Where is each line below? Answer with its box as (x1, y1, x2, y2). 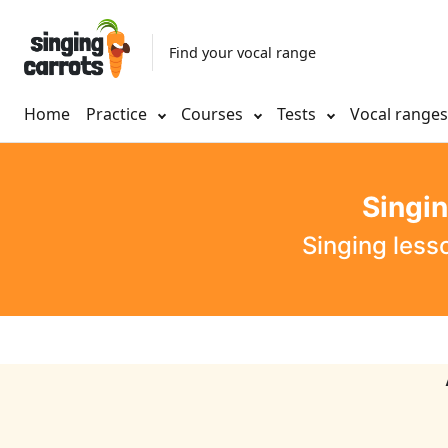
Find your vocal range (169, 42, 316, 62)
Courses (181, 103, 247, 126)
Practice (86, 103, 147, 126)
